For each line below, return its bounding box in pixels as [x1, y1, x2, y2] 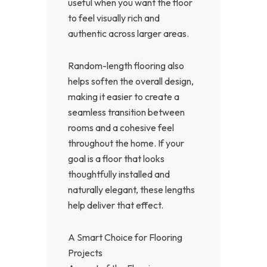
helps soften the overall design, [68, 74, 194, 87]
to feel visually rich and [68, 11, 160, 24]
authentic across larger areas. [68, 27, 189, 39]
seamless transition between [68, 105, 185, 118]
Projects [68, 246, 103, 259]
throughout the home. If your [68, 136, 184, 149]
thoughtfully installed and [68, 167, 170, 180]
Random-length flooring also [68, 59, 184, 72]
